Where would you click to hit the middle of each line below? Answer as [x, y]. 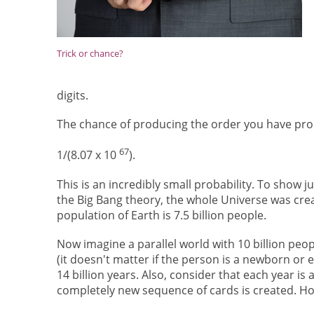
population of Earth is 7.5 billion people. [161, 215]
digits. [72, 95]
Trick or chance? [90, 54]
